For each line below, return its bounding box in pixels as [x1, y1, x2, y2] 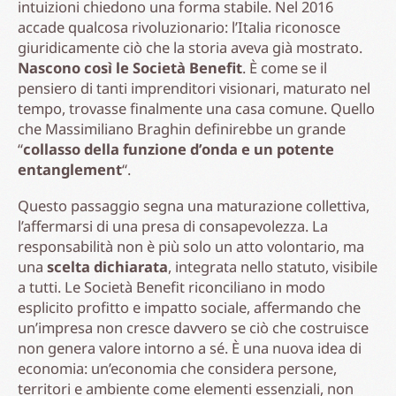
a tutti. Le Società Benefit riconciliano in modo [18, 276, 325, 297]
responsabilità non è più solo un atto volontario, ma [18, 235, 364, 256]
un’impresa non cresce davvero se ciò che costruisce [18, 316, 369, 338]
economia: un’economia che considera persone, [18, 357, 337, 378]
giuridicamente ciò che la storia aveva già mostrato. [18, 36, 362, 57]
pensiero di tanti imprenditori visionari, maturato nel [18, 77, 370, 98]
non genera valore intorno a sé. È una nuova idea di [18, 337, 362, 358]
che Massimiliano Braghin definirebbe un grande [18, 118, 346, 139]
